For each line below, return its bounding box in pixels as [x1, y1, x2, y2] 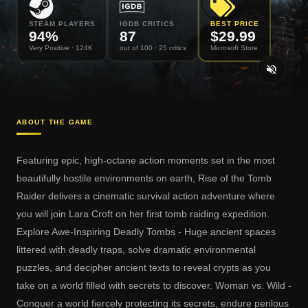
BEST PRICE [210, 20, 259, 28]
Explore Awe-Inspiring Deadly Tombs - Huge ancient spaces [16, 225, 276, 237]
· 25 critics [152, 44, 186, 52]
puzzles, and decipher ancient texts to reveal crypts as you [16, 261, 271, 273]
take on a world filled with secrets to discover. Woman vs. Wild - [16, 279, 291, 291]
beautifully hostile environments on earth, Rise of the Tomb [16, 172, 272, 184]
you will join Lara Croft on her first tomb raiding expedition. [16, 208, 269, 219]
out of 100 [119, 44, 153, 52]
